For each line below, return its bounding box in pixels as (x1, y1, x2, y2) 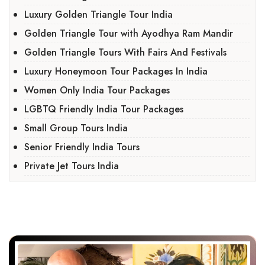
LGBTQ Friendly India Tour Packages (24, 102, 183, 116)
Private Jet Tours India (24, 159, 119, 173)
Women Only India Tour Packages (24, 83, 170, 97)
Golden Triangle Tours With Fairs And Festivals (24, 45, 227, 59)
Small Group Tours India (24, 121, 128, 135)
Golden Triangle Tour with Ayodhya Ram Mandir (24, 26, 233, 40)
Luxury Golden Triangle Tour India (24, 7, 173, 21)
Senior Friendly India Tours (24, 140, 140, 154)
